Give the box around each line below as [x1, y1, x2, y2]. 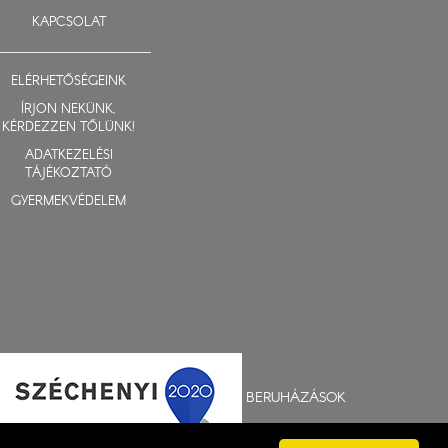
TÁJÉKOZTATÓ [25, 164, 112, 183]
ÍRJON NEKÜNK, [21, 100, 116, 119]
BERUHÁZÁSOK [246, 387, 346, 408]
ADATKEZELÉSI [24, 146, 113, 165]
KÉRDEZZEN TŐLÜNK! [2, 118, 135, 137]
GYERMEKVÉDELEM [11, 192, 126, 211]
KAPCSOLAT [31, 13, 106, 32]
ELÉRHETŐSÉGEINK [11, 72, 126, 91]
